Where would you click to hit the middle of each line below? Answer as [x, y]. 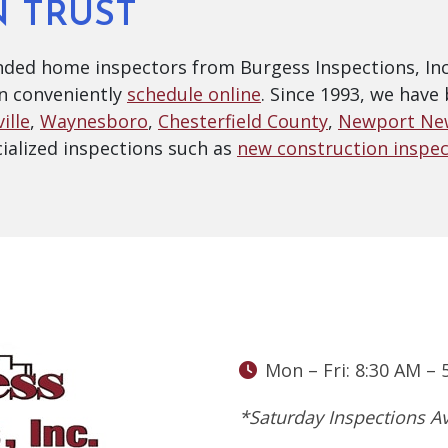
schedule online [194, 93]
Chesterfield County [243, 120]
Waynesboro [94, 120]
